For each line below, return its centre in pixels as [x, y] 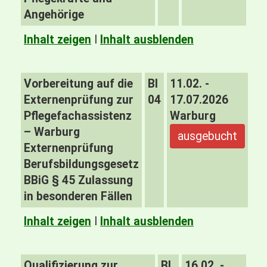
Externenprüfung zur [79, 100]
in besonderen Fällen [78, 196]
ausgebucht [207, 136]
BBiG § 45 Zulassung [78, 180]
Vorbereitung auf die [78, 84]
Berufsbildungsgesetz [81, 164]
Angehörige [54, 15]
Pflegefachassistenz [78, 116]
